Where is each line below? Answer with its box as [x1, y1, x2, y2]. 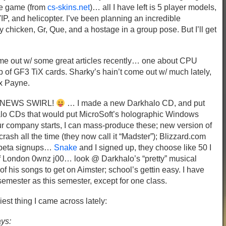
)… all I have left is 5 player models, [90, 3, 216, 12]
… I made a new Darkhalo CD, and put [65, 99, 205, 107]
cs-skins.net [47, 3, 90, 12]
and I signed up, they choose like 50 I [77, 143, 211, 152]
